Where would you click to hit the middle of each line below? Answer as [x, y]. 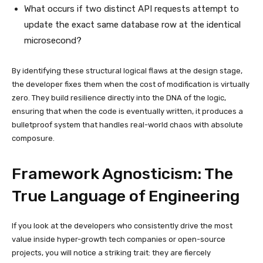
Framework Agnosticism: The [122, 173]
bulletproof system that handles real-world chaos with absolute [127, 124]
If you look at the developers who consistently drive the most [122, 225]
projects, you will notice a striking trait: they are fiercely [111, 252]
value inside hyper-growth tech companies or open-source [119, 239]
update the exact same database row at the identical [132, 24]
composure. [33, 138]
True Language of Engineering [126, 196]
